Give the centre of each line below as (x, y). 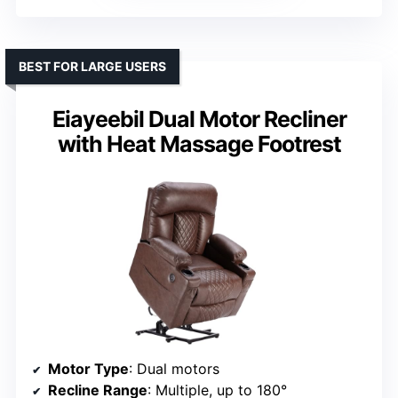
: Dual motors (174, 369)
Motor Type (88, 369)
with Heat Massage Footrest (199, 144)
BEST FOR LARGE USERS (92, 67)
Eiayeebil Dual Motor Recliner (199, 119)
